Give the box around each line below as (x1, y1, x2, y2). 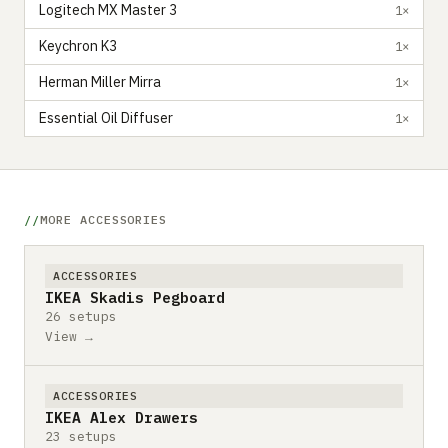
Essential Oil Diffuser (39, 109, 173, 127)
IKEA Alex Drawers (45, 407, 198, 427)
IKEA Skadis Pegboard (45, 287, 225, 307)
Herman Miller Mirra (39, 73, 161, 91)
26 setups (45, 307, 117, 325)
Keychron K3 (39, 37, 117, 55)
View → (45, 327, 93, 345)
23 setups (45, 427, 117, 445)
